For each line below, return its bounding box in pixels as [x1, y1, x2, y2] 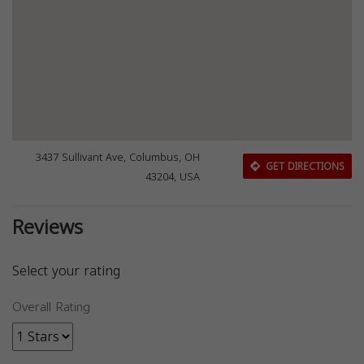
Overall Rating [12, 295, 90, 318]
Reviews [12, 208, 83, 246]
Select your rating [12, 258, 120, 284]
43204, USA [145, 167, 201, 187]
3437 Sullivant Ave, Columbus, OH [36, 147, 201, 167]
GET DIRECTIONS [262, 158, 344, 176]
